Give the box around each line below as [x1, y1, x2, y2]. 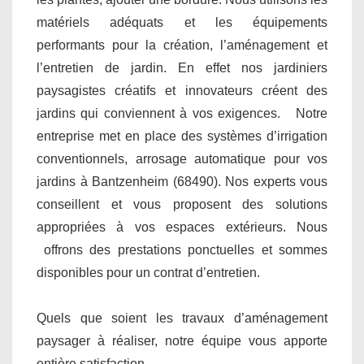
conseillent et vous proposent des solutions [37, 197, 327, 211]
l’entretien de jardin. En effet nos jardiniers [37, 60, 327, 75]
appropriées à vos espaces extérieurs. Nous [37, 219, 327, 234]
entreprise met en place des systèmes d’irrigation [37, 128, 327, 143]
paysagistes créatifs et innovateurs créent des [37, 83, 327, 97]
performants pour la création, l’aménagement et [37, 37, 327, 52]
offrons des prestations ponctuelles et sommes [37, 242, 327, 257]
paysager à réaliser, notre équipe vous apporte [37, 333, 327, 348]
